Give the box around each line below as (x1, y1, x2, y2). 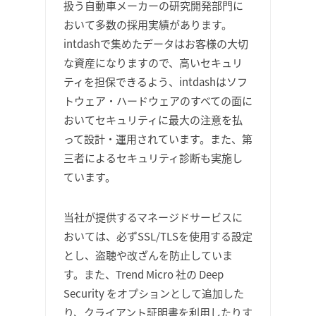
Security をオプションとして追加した (63, 286, 244, 300)
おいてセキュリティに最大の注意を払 (63, 112, 243, 127)
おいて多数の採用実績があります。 (63, 17, 232, 32)
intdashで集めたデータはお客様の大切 (63, 36, 248, 51)
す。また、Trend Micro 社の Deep (63, 267, 224, 281)
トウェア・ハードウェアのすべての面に (63, 93, 253, 108)
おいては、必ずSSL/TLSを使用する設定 (63, 229, 253, 243)
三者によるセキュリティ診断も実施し (63, 150, 243, 165)
